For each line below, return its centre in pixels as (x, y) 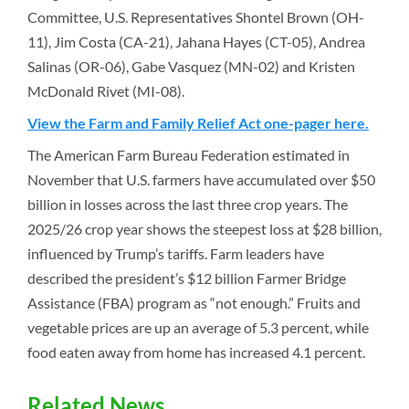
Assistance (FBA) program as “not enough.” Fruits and (194, 303)
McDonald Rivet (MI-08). (106, 91)
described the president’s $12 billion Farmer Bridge (187, 278)
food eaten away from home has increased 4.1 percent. (196, 352)
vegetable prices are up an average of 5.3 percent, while (198, 327)
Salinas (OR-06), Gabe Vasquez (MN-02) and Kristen (191, 66)
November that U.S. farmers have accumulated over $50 (201, 179)
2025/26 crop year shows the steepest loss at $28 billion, (204, 229)
